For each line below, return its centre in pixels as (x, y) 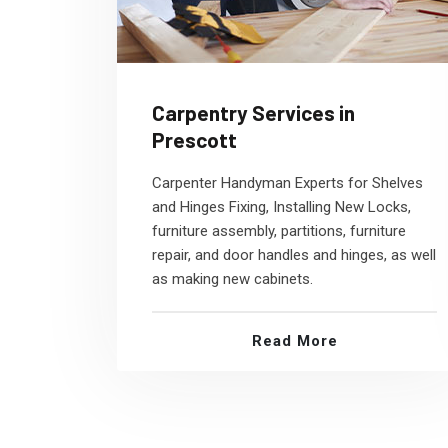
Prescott (194, 139)
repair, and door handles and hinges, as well (294, 255)
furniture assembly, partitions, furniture (279, 231)
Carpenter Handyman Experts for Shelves (287, 183)
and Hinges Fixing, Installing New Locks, (281, 207)
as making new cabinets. (232, 279)
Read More (294, 341)
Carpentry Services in (253, 112)
